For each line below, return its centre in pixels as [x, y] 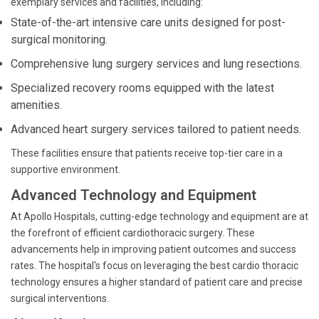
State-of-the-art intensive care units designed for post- [148, 22]
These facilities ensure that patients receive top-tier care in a [147, 153]
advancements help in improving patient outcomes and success [153, 249]
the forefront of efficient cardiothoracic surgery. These [133, 233]
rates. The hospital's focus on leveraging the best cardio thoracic [155, 266]
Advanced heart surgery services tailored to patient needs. [156, 129]
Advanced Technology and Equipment [134, 195]
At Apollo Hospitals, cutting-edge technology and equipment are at [159, 216]
